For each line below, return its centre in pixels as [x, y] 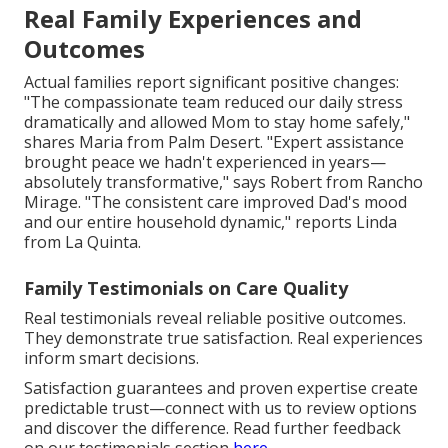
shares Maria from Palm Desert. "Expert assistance [214, 141]
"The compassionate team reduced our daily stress [213, 101]
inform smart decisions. [111, 357]
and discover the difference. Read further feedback [212, 427]
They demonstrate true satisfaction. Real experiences [223, 337]
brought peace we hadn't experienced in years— [205, 161]
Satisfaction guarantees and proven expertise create [221, 387]
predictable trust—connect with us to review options [220, 407]
